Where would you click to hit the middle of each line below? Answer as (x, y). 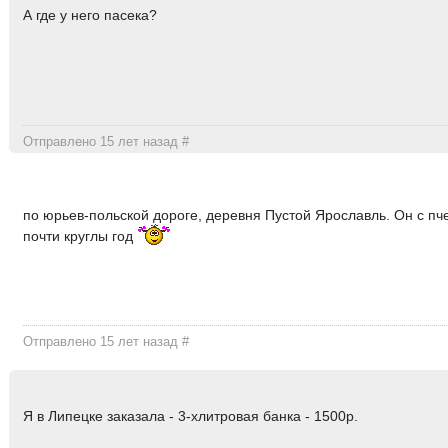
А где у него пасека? (90, 14)
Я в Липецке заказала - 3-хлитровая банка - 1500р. (191, 415)
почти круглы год (80, 236)
